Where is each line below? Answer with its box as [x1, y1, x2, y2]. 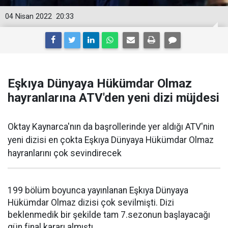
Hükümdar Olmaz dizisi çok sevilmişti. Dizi [8, 197, 174, 208]
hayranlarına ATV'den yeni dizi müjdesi [8, 91, 219, 105]
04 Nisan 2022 [5, 12, 52, 21]
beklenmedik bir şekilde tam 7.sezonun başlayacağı [8, 210, 210, 220]
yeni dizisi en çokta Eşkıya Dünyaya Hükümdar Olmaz [8, 135, 214, 145]
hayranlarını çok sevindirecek [8, 148, 122, 158]
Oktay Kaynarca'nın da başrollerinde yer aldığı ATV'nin [8, 122, 214, 132]
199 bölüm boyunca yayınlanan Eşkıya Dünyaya [8, 185, 188, 195]
